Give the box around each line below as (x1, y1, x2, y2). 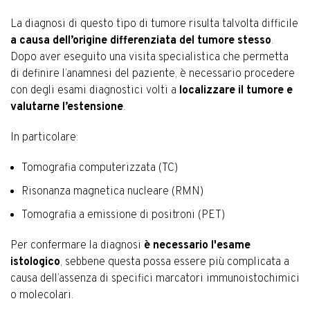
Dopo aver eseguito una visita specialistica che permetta (10, 50, 289, 64)
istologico (10, 255, 60, 269)
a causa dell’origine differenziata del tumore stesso (10, 33, 271, 48)
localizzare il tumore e (179, 83, 293, 98)
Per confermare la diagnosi (10, 238, 144, 253)
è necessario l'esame (144, 238, 250, 253)
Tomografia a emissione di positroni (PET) (21, 208, 225, 222)
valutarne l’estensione (10, 100, 123, 114)
